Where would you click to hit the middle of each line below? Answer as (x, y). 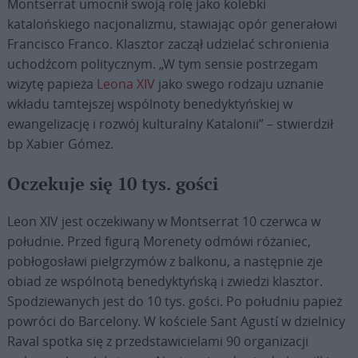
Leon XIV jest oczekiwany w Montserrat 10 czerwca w (163, 221)
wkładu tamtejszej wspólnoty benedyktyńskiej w (149, 104)
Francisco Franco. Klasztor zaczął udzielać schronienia (168, 44)
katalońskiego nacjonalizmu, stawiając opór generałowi (172, 24)
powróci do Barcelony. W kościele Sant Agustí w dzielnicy (176, 321)
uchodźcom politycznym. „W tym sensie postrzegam (162, 64)
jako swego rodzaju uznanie (239, 84)
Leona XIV (125, 84)
